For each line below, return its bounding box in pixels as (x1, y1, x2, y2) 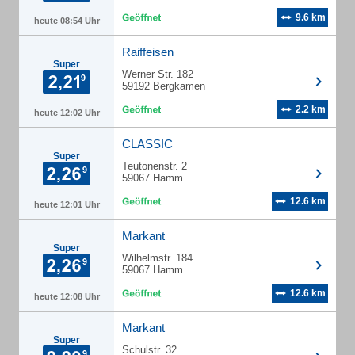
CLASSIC (122, 137, 173, 151)
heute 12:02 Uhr (33, 108, 100, 117)
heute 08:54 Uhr (33, 16, 100, 25)
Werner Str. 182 (122, 68, 193, 80)
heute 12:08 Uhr (33, 292, 100, 301)
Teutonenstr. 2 (122, 160, 187, 172)
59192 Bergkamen (122, 80, 205, 92)
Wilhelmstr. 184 (122, 252, 193, 264)
